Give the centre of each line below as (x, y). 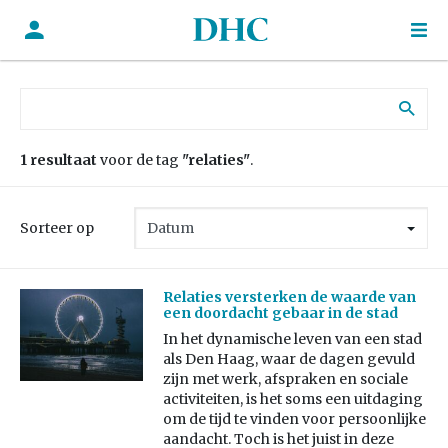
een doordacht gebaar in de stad (280, 313)
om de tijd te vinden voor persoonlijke (294, 419)
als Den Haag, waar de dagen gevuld (288, 359)
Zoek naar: (56, 97)
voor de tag (139, 160)
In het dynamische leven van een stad (292, 339)
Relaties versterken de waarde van (289, 297)
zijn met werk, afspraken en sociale (285, 379)
